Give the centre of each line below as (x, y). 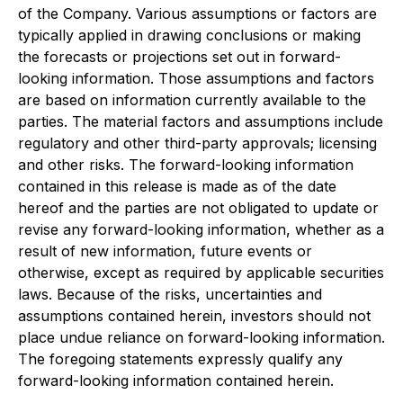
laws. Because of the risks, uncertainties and (170, 294)
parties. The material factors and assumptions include (201, 121)
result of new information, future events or (165, 251)
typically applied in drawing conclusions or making (189, 35)
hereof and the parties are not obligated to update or (198, 208)
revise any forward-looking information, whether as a (201, 229)
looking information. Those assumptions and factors (196, 78)
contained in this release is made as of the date (177, 186)
